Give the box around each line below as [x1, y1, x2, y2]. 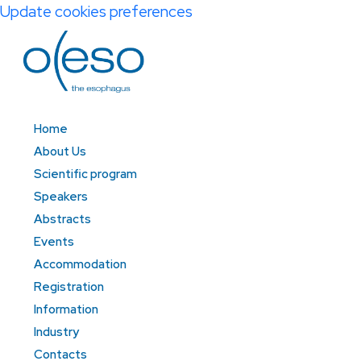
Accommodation [33, 255, 127, 272]
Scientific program [33, 165, 137, 182]
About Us [33, 143, 86, 160]
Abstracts [33, 210, 91, 227]
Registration [33, 278, 104, 295]
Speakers [33, 188, 88, 205]
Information [33, 301, 98, 317]
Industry [33, 323, 79, 340]
